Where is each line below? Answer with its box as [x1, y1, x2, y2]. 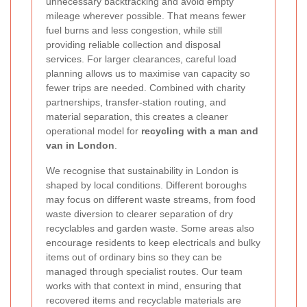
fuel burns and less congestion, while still [46, 25, 222, 36]
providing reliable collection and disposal [46, 39, 221, 51]
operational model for [46, 125, 141, 137]
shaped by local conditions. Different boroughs [46, 180, 247, 191]
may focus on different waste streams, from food [46, 194, 256, 206]
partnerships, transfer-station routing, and [46, 97, 226, 108]
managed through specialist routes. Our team [46, 266, 243, 278]
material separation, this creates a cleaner [46, 111, 228, 123]
